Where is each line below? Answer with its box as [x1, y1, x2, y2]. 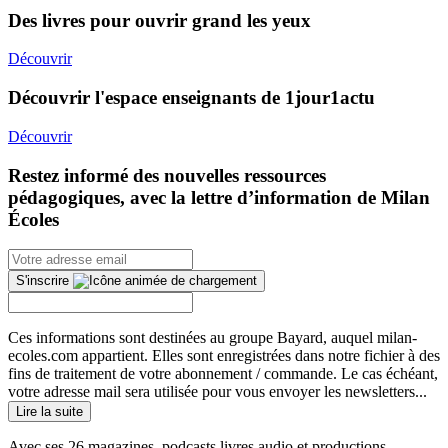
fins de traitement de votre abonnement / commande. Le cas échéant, [8, 365, 438, 383]
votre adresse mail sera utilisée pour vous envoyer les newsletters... [8, 383, 427, 401]
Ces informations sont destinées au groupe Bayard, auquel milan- [8, 329, 417, 347]
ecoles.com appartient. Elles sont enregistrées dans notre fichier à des [8, 347, 440, 365]
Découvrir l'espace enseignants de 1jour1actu [8, 87, 375, 109]
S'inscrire [16, 273, 69, 289]
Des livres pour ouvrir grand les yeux [8, 9, 311, 31]
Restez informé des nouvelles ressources [8, 164, 326, 186]
